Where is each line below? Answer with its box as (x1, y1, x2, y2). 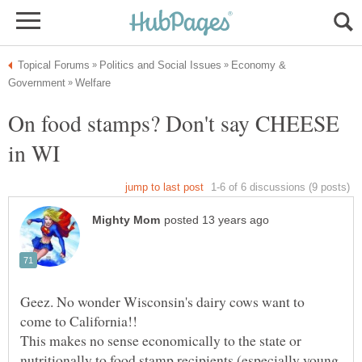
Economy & (231, 59, 286, 71)
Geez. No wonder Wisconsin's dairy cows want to (20, 292, 305, 312)
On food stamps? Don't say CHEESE (8, 107, 339, 138)
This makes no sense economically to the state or (20, 330, 301, 351)
